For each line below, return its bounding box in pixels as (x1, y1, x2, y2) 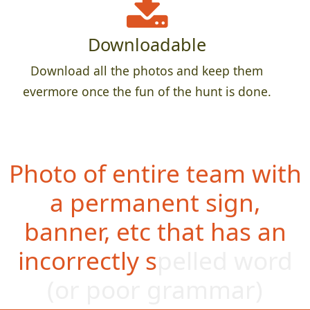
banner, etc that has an (24, 215, 286, 248)
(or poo (47, 273, 130, 307)
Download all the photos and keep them (30, 62, 263, 80)
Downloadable (87, 33, 206, 57)
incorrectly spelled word (17, 244, 293, 277)
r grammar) (130, 273, 263, 307)
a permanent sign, (50, 185, 260, 219)
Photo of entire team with (8, 156, 302, 190)
